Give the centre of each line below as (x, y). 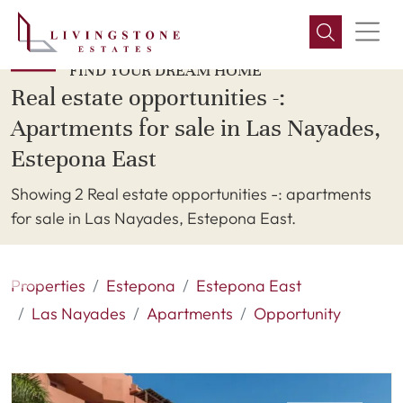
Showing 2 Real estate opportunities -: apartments (191, 194)
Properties (48, 286)
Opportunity (297, 313)
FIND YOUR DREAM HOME (166, 70)
